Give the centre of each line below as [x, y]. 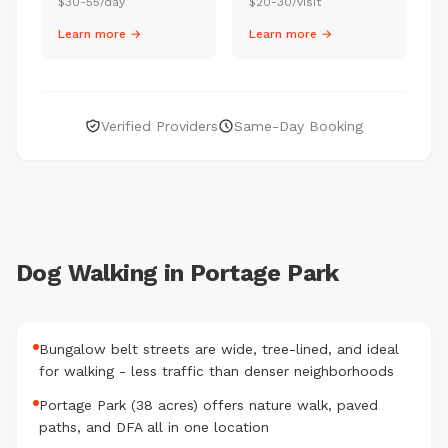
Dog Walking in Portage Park [177, 273]
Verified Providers [159, 126]
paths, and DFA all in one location [154, 427]
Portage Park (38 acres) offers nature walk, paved [208, 405]
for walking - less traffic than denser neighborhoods [216, 371]
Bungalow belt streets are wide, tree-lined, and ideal [219, 349]
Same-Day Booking [298, 126]
